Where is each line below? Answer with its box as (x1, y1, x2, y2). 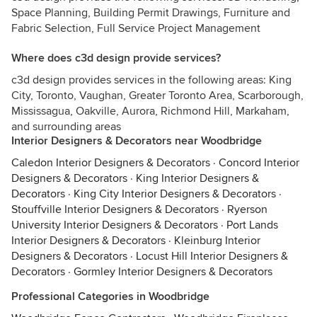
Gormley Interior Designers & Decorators (74, 265, 272, 279)
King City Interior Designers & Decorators (74, 187, 276, 201)
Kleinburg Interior (174, 234, 260, 248)
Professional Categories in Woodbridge (11, 289, 209, 304)
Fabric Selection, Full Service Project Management (11, 21, 260, 35)
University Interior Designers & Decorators (11, 218, 218, 232)
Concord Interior (219, 156, 299, 170)
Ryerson (227, 202, 267, 217)
